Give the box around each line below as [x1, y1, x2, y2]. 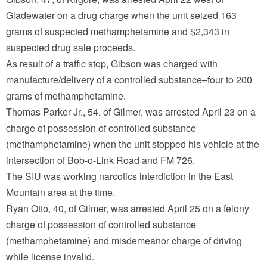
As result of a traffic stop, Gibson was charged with [6, 57, 218, 70]
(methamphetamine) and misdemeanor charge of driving [6, 234, 242, 247]
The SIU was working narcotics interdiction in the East [6, 169, 233, 183]
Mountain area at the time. [6, 185, 115, 199]
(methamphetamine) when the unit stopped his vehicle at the [6, 137, 259, 151]
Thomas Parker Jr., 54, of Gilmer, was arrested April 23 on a [6, 105, 256, 119]
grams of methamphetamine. [6, 89, 126, 103]
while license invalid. [6, 250, 94, 263]
